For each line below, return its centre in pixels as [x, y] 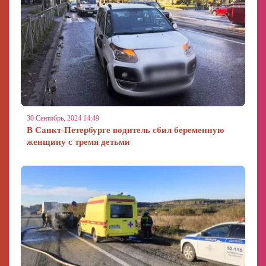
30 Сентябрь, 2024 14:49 [63, 118]
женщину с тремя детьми [78, 142]
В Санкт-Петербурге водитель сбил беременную [125, 130]
